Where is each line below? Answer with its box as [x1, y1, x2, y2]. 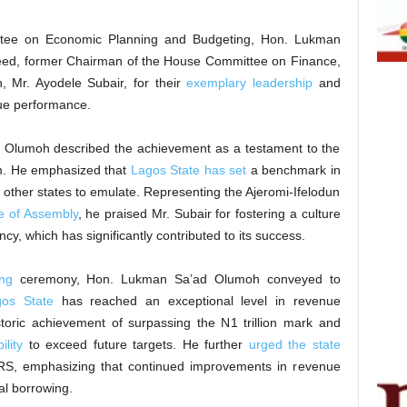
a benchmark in [246, 163, 341, 177]
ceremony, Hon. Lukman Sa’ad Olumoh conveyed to [12, 272, 341, 286]
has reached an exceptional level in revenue [53, 293, 341, 308]
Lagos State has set [130, 163, 247, 177]
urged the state [248, 337, 341, 352]
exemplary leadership [186, 75, 313, 90]
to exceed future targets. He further [23, 337, 249, 352]
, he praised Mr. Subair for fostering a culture [77, 206, 341, 221]
